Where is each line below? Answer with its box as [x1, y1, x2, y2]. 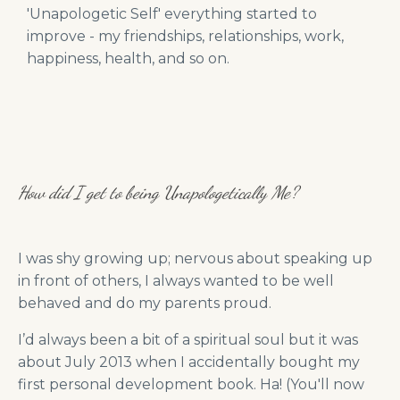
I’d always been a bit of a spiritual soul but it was [18, 331, 358, 349]
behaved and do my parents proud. [18, 295, 271, 312]
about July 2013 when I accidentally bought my [18, 354, 360, 371]
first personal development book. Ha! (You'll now [18, 376, 364, 394]
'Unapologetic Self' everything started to [27, 5, 317, 23]
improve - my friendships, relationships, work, [27, 28, 344, 46]
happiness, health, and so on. [27, 50, 229, 68]
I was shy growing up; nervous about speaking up [18, 250, 372, 268]
